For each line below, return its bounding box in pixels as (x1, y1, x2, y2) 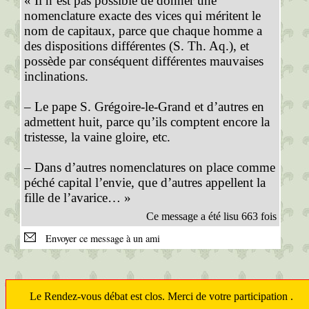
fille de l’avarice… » (24, 190, 131, 205)
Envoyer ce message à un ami (39, 232, 160, 245)
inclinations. (24, 69, 88, 83)
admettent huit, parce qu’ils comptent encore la (24, 114, 270, 129)
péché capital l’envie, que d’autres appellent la (24, 175, 266, 190)
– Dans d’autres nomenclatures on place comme (24, 160, 275, 175)
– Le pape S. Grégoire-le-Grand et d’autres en (24, 99, 264, 114)
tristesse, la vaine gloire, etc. (24, 130, 170, 144)
